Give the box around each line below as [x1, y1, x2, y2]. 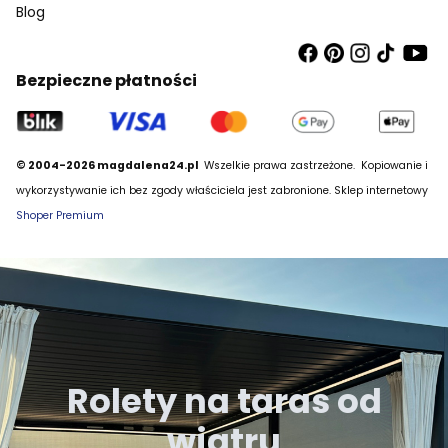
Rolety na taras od [66, 378, 382, 425]
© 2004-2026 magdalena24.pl [16, 158, 201, 173]
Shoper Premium [16, 208, 104, 223]
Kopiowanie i [358, 158, 428, 173]
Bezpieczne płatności [16, 69, 197, 93]
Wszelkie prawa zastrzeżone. [201, 158, 358, 173]
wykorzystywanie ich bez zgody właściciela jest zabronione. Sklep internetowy [16, 183, 428, 198]
